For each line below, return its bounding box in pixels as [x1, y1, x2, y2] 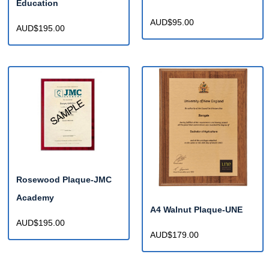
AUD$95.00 [150, 17, 194, 28]
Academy [16, 193, 54, 203]
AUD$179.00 [150, 229, 199, 240]
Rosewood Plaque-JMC [16, 175, 112, 185]
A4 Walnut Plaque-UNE [150, 204, 243, 214]
